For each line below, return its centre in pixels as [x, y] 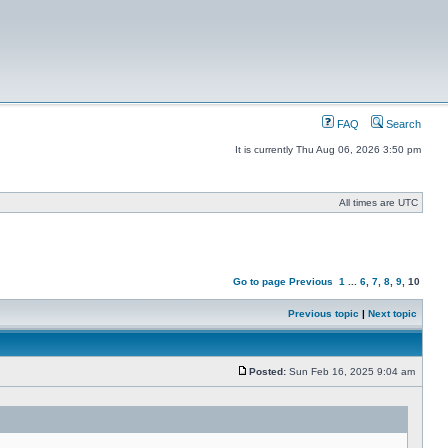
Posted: [267, 371]
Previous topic [323, 313]
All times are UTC [378, 202]
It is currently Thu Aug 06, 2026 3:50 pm [328, 149]
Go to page [259, 281]
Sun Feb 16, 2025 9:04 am [352, 371]
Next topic [392, 313]
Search [402, 124]
